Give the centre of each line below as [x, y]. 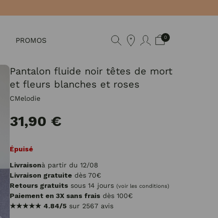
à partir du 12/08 [70, 165]
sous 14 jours [92, 185]
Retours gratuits [39, 185]
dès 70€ [87, 175]
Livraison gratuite [41, 175]
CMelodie [25, 98]
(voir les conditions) [143, 186]
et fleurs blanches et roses [75, 84]
